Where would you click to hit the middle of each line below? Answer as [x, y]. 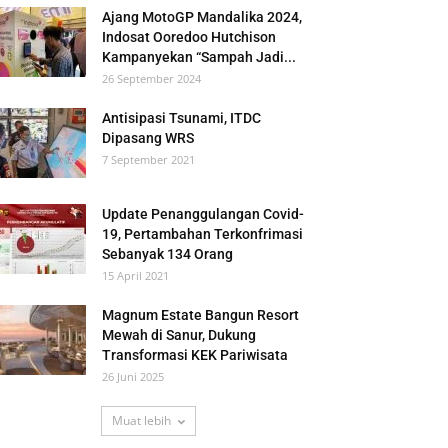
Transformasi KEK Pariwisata [195, 355]
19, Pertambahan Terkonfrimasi [202, 234]
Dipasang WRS [148, 138]
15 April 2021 [135, 275]
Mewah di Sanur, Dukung [179, 335]
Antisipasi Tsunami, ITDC [181, 118]
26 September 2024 [151, 78]
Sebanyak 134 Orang [167, 254]
